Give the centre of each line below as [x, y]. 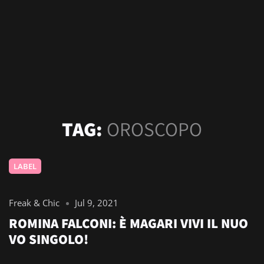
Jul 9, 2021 [97, 202]
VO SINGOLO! [49, 239]
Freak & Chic [34, 202]
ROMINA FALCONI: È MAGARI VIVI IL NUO [128, 223]
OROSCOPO [154, 129]
